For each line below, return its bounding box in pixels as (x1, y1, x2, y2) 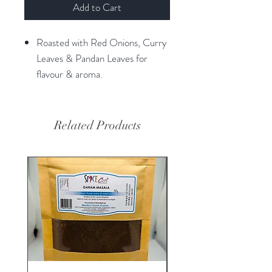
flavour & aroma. (36, 66, 103, 81)
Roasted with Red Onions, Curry (36, 35, 167, 50)
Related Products (53, 117, 141, 133)
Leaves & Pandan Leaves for (36, 50, 148, 66)
